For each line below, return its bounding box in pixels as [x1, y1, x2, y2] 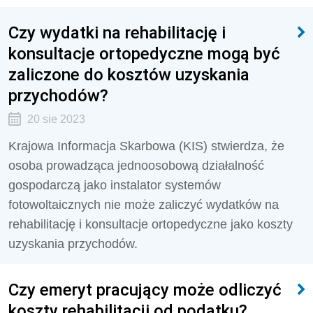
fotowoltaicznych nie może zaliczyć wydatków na [8, 198, 279, 212]
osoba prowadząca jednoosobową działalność [8, 159, 264, 173]
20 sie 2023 [27, 113, 85, 125]
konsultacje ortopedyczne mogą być [8, 43, 280, 64]
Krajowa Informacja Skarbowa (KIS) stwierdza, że [8, 139, 284, 153]
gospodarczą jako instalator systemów [8, 178, 221, 192]
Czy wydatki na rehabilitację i [8, 22, 226, 43]
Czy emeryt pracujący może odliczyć [8, 279, 282, 300]
